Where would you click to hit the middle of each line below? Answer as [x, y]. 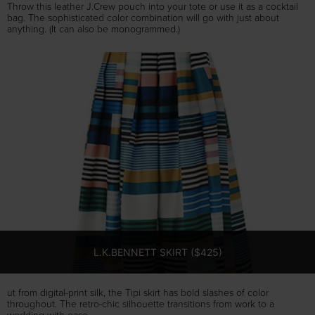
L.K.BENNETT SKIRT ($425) [157, 252]
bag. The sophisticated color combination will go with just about [143, 18]
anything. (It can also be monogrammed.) [94, 29]
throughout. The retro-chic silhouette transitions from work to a [141, 304]
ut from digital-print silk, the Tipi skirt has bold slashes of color [138, 293]
